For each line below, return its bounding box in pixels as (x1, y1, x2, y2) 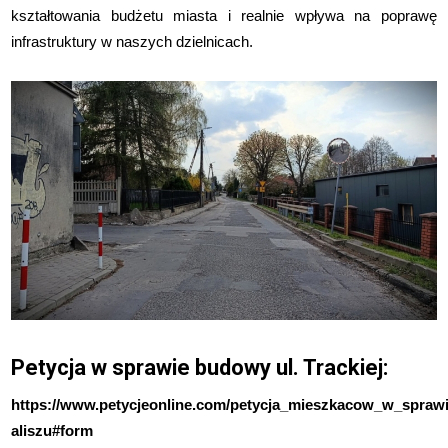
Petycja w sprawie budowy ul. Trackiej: (11, 355, 389, 381)
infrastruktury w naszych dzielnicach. (11, 32, 254, 50)
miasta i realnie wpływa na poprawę (173, 6, 437, 24)
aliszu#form (11, 422, 94, 440)
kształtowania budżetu (11, 6, 174, 24)
